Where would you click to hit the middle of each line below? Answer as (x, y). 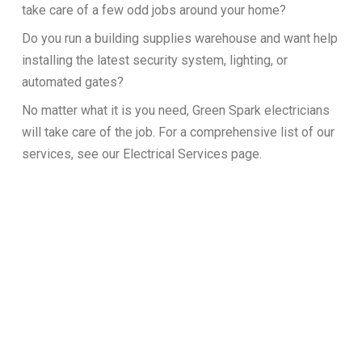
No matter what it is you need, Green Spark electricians (175, 110)
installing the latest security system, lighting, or (154, 60)
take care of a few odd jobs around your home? (154, 10)
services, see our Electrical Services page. (141, 154)
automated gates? (72, 82)
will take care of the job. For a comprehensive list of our (178, 132)
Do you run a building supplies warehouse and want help (179, 38)
